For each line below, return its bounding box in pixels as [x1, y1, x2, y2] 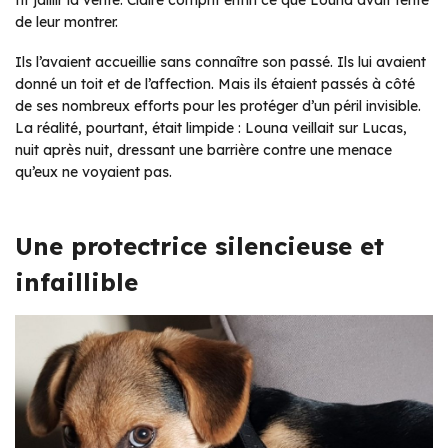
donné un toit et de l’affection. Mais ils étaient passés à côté [15, 75, 415, 94]
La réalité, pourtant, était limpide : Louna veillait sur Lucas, [15, 119, 407, 138]
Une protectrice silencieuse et [15, 231, 384, 262]
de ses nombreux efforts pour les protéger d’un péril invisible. [15, 97, 421, 116]
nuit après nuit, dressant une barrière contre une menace [15, 141, 392, 160]
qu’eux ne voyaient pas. [15, 163, 172, 182]
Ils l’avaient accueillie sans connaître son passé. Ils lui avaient [15, 53, 426, 72]
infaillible [15, 267, 138, 298]
